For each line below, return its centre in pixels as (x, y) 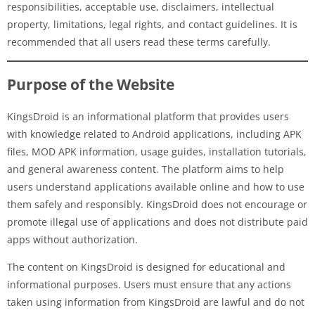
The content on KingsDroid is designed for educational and (146, 266)
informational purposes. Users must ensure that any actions (149, 284)
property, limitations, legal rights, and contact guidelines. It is (152, 24)
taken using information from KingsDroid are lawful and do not (156, 302)
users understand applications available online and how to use (156, 186)
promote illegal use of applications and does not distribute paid (157, 221)
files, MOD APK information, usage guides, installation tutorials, (157, 151)
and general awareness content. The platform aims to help (146, 169)
